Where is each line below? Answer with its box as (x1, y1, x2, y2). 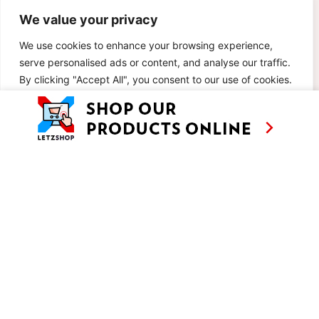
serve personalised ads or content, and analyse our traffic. (19, 56, 291, 68)
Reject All (135, 109, 179, 121)
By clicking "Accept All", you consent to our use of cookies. (19, 73, 292, 85)
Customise (39, 109, 90, 121)
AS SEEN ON (219, 292, 298, 313)
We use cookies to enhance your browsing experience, (19, 39, 273, 51)
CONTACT (120, 296, 178, 313)
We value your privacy (19, 12, 158, 27)
